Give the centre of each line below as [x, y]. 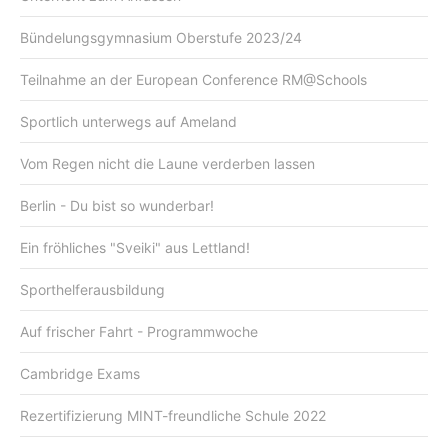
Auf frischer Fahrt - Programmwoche [139, 331]
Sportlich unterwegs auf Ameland [128, 121]
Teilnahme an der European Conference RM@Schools [193, 79]
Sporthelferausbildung [92, 289]
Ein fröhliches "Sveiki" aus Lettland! [135, 247]
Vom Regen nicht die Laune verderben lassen [167, 163]
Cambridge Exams [80, 373]
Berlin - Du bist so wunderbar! [117, 205]
